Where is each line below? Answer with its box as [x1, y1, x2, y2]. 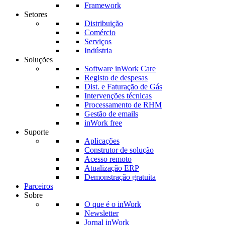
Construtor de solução [84, 146, 154, 154]
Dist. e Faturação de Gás [84, 82, 162, 91]
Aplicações [84, 137, 120, 145]
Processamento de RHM [84, 100, 162, 109]
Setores [24, 10, 47, 19]
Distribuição [84, 19, 123, 28]
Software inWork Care [84, 64, 156, 73]
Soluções [24, 55, 53, 64]
